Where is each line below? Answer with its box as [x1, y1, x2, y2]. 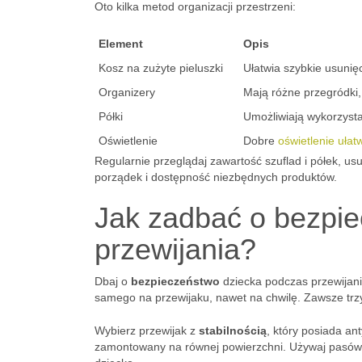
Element [99, 37, 143, 50]
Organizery [99, 86, 155, 99]
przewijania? [95, 233, 256, 266]
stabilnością [199, 324, 267, 337]
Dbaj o [95, 275, 131, 288]
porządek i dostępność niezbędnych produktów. [95, 170, 337, 183]
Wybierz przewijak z [95, 324, 199, 337]
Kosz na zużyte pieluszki [99, 61, 223, 74]
